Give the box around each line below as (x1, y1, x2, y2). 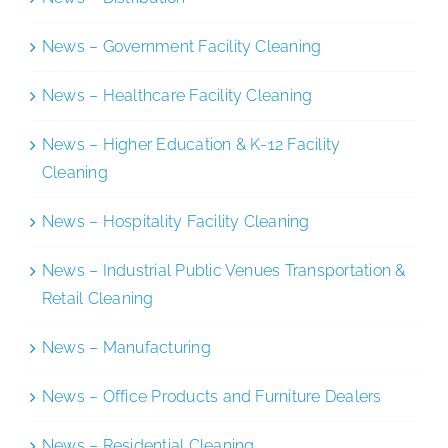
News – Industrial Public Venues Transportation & (42, 260, 406, 280)
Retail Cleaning (42, 288, 154, 308)
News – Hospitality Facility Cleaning (42, 211, 310, 231)
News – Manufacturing (42, 337, 211, 357)
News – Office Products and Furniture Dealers (42, 386, 382, 406)
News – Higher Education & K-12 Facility (42, 134, 341, 154)
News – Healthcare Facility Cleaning (42, 85, 313, 105)
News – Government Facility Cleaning (42, 36, 322, 56)
